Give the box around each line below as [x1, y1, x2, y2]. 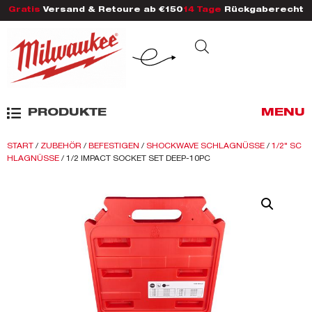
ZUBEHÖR [40, 141, 81, 150]
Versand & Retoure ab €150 [40, 7, 183, 14]
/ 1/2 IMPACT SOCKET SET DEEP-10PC [59, 154, 210, 163]
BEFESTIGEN [88, 141, 139, 150]
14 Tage [183, 7, 221, 14]
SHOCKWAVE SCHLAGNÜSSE [146, 141, 265, 150]
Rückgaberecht [221, 7, 304, 14]
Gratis [8, 7, 40, 14]
